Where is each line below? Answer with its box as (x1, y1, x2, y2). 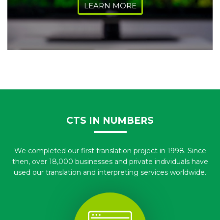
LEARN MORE (83, 1, 137, 10)
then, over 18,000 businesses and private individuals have (12, 157, 208, 166)
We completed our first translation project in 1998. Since (14, 146, 206, 155)
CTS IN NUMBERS (66, 115, 154, 126)
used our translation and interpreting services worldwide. (14, 168, 206, 177)
